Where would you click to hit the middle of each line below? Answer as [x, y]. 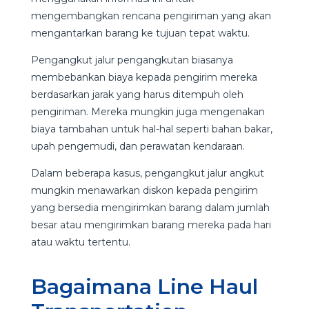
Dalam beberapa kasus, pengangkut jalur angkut [147, 173]
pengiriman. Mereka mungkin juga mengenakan [148, 111]
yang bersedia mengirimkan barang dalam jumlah [150, 207]
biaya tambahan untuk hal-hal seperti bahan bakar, [151, 129]
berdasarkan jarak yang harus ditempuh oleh [137, 94]
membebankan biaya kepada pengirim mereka [144, 77]
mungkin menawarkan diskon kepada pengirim [144, 190]
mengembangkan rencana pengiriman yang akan [151, 16]
